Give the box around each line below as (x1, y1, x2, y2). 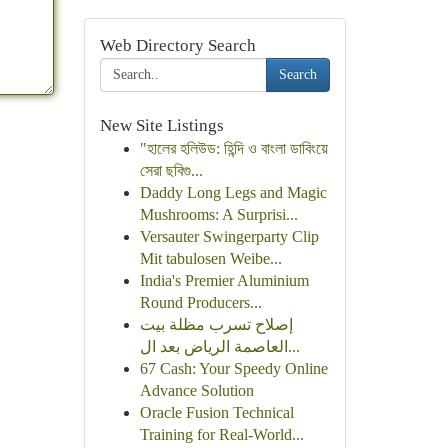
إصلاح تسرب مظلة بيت (139, 316, 293, 333)
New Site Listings (99, 116, 224, 135)
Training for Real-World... (139, 426, 304, 443)
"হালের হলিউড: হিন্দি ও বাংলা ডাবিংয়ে (139, 140, 328, 157)
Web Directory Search (99, 36, 256, 55)
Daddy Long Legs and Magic (139, 184, 327, 201)
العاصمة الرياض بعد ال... (287, 338, 300, 355)
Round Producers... (139, 294, 262, 311)
